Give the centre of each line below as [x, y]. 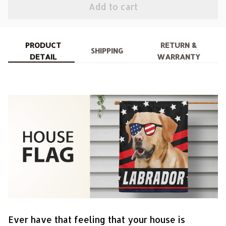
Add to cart [113, 7]
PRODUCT [43, 45]
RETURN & [178, 45]
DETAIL [43, 56]
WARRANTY [178, 56]
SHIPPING [107, 51]
